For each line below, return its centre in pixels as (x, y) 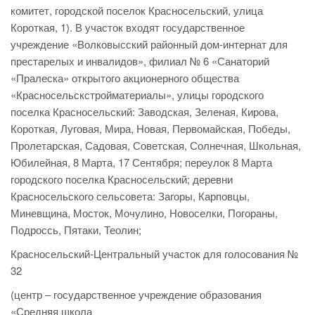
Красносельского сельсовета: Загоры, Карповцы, (130, 196)
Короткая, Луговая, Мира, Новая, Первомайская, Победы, (150, 129)
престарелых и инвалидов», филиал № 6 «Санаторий (140, 61)
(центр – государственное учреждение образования (136, 295)
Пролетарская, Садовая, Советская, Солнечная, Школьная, (156, 146)
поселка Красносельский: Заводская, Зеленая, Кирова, (144, 112)
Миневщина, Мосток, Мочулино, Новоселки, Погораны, (144, 213)
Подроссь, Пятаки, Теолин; (76, 230)
